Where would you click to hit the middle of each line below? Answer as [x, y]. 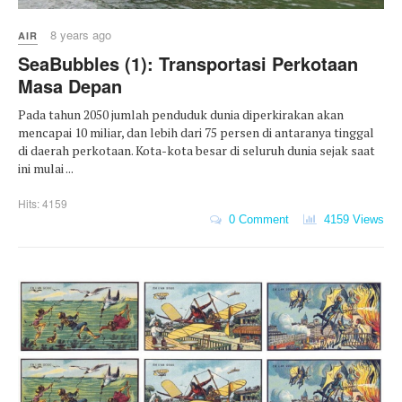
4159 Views [350, 220]
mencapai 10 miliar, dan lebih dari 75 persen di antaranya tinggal [196, 133]
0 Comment [255, 220]
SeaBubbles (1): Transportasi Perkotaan [188, 64]
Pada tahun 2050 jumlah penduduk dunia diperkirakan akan [181, 115]
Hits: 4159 [43, 204]
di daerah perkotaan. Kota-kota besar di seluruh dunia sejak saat [197, 151]
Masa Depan [70, 86]
